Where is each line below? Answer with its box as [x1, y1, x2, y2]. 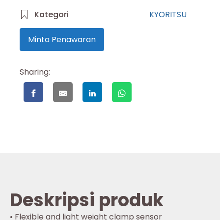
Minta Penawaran [28, 33, 96, 45]
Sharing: [20, 66, 50, 78]
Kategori [34, 8, 69, 20]
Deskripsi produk [10, 187, 164, 213]
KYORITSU [149, 8, 187, 20]
